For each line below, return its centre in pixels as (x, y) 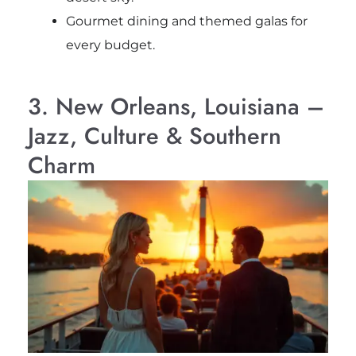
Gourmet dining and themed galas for (186, 21)
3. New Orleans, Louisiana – (176, 107)
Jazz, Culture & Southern (154, 136)
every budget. (110, 45)
